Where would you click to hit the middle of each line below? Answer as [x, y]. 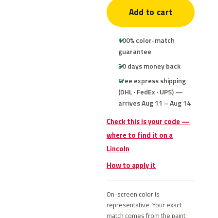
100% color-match [146, 40]
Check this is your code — [148, 122]
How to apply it [131, 165]
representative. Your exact [144, 205]
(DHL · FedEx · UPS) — [151, 92]
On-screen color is [133, 194]
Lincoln [118, 149]
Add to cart [151, 12]
